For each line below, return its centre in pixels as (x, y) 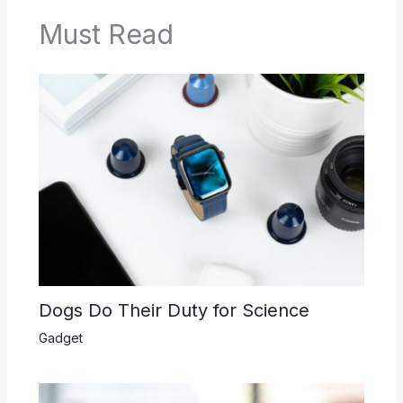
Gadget (60, 338)
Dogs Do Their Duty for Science (174, 311)
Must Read (106, 35)
